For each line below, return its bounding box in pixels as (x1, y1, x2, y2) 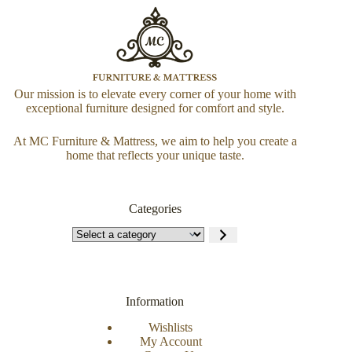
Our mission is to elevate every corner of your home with (13, 86, 296, 101)
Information (126, 295, 185, 309)
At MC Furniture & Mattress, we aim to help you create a (13, 134, 297, 148)
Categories (128, 201, 181, 215)
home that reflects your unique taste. (65, 148, 244, 162)
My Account (139, 335, 202, 349)
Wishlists (148, 321, 193, 335)
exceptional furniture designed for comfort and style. (25, 101, 284, 115)
